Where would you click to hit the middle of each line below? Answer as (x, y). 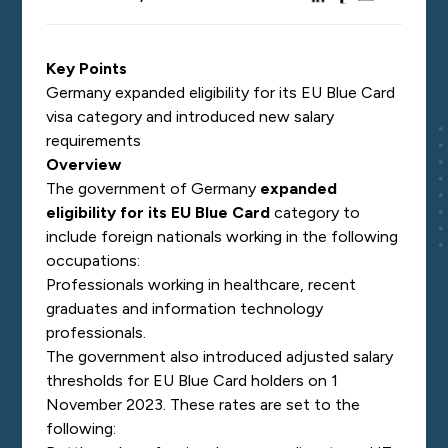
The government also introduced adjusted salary (220, 356)
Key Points (89, 68)
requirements (96, 140)
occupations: (93, 260)
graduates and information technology (185, 308)
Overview (86, 164)
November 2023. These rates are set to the (203, 404)
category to (315, 212)
